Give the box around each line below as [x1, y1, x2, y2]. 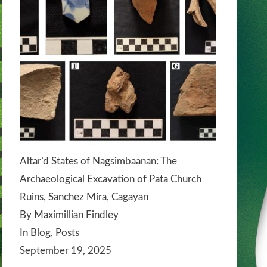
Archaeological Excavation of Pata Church [20, 173, 201, 184]
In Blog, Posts [20, 227, 79, 238]
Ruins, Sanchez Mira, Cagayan [20, 191, 148, 202]
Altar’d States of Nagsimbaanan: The [20, 156, 177, 166]
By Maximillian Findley [20, 209, 119, 220]
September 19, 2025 [20, 245, 111, 256]
